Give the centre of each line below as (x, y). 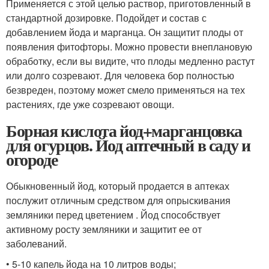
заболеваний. (36, 243)
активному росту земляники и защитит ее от (104, 229)
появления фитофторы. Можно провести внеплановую (129, 46)
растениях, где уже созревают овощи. (90, 104)
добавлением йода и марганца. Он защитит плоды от (125, 32)
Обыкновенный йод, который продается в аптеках (118, 186)
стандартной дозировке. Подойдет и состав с (106, 17)
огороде (32, 159)
